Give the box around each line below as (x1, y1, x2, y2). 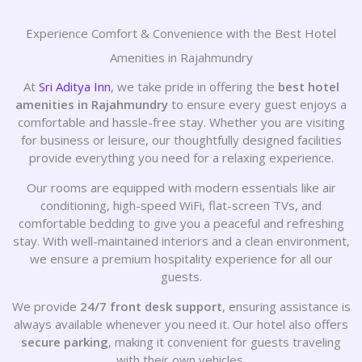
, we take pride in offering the (110, 78, 278, 95)
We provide (11, 298, 80, 314)
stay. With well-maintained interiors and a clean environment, (12, 233, 350, 249)
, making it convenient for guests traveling (108, 334, 341, 350)
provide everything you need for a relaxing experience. (28, 149, 334, 166)
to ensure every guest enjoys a (168, 96, 347, 112)
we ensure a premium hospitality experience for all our (29, 250, 333, 267)
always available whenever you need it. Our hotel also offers (14, 316, 348, 332)
